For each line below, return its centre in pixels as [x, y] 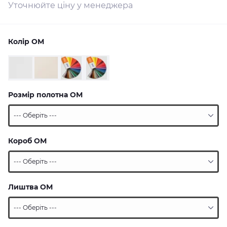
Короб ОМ [27, 141]
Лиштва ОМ [30, 187]
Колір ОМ [26, 42]
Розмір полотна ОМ [45, 95]
